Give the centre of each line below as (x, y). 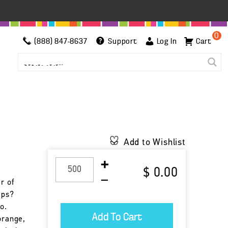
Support (121, 41)
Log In (167, 41)
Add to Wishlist (154, 143)
